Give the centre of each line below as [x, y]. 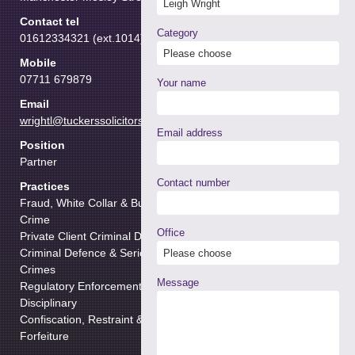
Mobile [38, 63]
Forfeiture [44, 336]
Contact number [193, 183]
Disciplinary [48, 303]
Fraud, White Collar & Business [98, 203]
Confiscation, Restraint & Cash [96, 320]
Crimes [38, 270]
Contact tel [50, 22]
